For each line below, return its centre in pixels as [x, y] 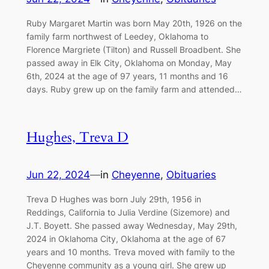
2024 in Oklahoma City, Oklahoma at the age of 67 [126, 238]
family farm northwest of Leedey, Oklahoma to [117, 37]
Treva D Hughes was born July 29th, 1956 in [113, 199]
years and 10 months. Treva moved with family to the [130, 252]
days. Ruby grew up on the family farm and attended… [134, 89]
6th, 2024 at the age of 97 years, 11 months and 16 [127, 76]
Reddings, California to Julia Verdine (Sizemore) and [128, 212]
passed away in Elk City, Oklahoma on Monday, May [129, 63]
